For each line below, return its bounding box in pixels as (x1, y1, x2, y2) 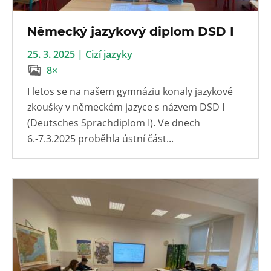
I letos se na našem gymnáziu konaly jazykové (27, 84, 233, 98)
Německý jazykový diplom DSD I (27, 24, 234, 39)
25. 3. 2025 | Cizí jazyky (27, 47, 132, 61)
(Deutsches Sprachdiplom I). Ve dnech (27, 116, 200, 129)
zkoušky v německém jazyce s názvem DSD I (27, 100, 224, 114)
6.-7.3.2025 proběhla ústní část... (27, 131, 174, 145)
